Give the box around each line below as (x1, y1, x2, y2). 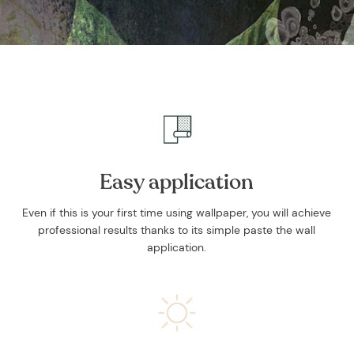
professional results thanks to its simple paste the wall (38, 223, 316, 238)
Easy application (100, 168, 254, 196)
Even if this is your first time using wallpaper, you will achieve (22, 205, 332, 220)
